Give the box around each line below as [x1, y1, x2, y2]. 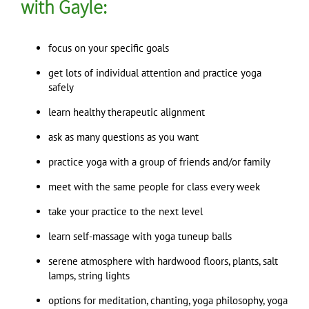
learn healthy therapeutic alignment [48, 105, 205, 119]
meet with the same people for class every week [48, 179, 260, 193]
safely [48, 80, 74, 94]
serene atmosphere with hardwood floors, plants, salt [48, 254, 278, 268]
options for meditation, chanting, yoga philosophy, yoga [48, 293, 288, 307]
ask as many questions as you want [48, 130, 199, 143]
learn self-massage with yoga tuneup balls [48, 229, 232, 243]
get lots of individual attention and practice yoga [48, 66, 261, 79]
